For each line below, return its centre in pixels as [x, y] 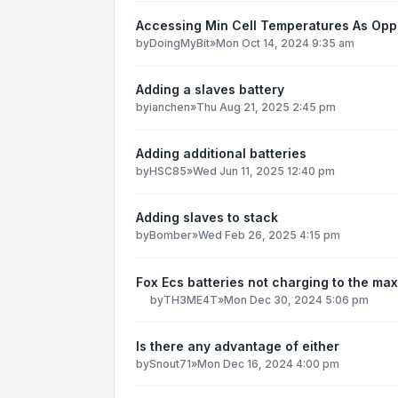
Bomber [171, 235]
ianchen [170, 107]
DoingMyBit [179, 43]
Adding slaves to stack [207, 218]
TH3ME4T [191, 299]
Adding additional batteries [221, 154]
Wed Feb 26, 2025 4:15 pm [269, 235]
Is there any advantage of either [238, 346]
